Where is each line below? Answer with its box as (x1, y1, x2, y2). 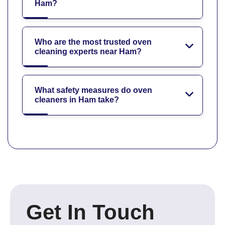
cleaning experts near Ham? (35, 47, 142, 56)
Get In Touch (26, 200, 155, 224)
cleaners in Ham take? (35, 95, 119, 104)
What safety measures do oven (35, 85, 152, 94)
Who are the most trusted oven (35, 37, 152, 46)
